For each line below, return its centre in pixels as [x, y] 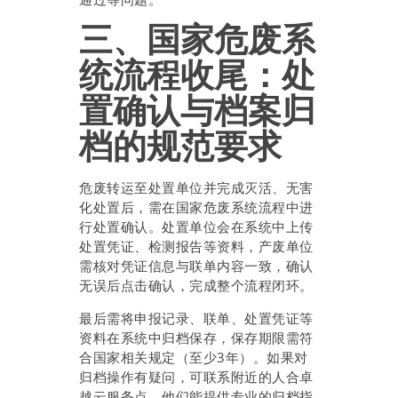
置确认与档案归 [197, 111]
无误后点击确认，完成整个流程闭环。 [196, 285]
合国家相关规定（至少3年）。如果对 [194, 357]
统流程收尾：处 [197, 75]
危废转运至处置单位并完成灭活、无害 [196, 187]
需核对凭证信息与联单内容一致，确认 [196, 265]
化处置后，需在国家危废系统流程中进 [196, 207]
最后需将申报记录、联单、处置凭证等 [196, 318]
